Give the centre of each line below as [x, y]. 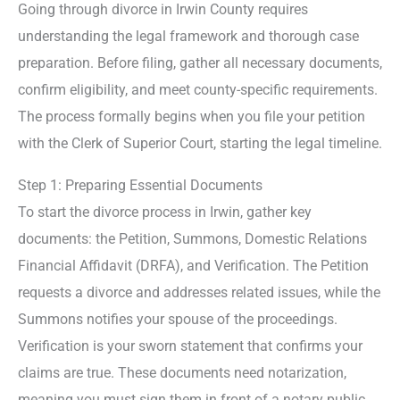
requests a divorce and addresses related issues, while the [199, 292]
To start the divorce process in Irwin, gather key [165, 212]
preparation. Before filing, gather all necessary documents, [200, 63]
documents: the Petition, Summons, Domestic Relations [192, 238]
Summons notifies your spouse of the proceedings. [178, 319]
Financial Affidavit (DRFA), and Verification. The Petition [193, 265]
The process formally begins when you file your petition [192, 117]
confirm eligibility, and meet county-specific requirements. [198, 90]
